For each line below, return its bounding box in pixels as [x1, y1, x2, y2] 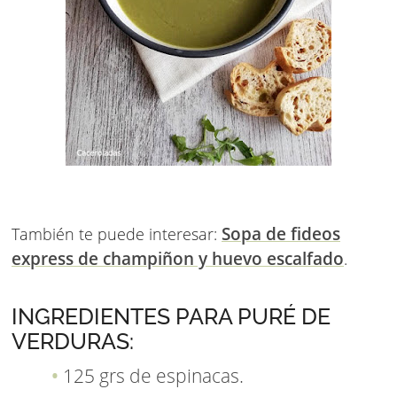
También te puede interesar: [12, 223, 222, 245]
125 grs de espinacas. [63, 363, 244, 389]
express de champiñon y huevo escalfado [12, 247, 344, 271]
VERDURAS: [12, 329, 134, 355]
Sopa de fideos [222, 222, 340, 246]
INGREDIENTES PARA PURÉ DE [12, 304, 331, 331]
